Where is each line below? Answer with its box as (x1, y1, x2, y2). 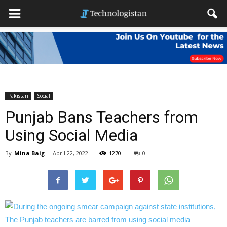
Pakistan (8, 92, 28, 99)
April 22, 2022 (53, 149, 88, 157)
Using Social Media (5, 126, 138, 145)
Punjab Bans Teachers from (5, 107, 198, 127)
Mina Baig (14, 149, 45, 157)
